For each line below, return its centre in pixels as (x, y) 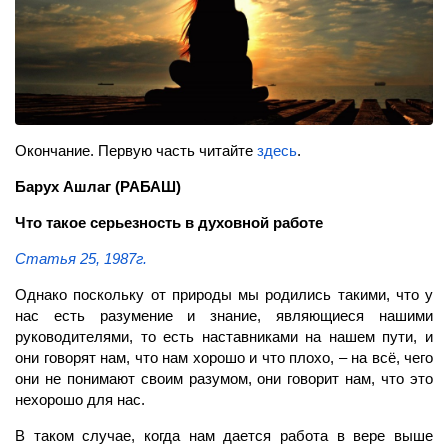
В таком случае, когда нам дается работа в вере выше (224, 435)
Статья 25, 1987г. (81, 258)
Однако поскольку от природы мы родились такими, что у (224, 294)
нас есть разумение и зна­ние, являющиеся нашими (224, 315)
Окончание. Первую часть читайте (136, 150)
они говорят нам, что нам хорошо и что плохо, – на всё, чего (224, 357)
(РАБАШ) (148, 186)
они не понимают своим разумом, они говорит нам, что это (224, 378)
